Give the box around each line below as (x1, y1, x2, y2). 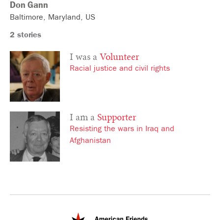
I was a (70, 53, 100, 63)
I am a (70, 112, 98, 123)
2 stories (10, 32, 41, 40)
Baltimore (10, 14, 43, 23)
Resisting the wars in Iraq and (70, 125, 175, 134)
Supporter (97, 112, 137, 123)
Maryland (48, 14, 81, 23)
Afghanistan (70, 137, 111, 145)
